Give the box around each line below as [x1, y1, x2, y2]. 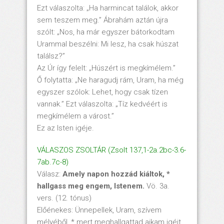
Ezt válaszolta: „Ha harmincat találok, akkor [37, 3, 178, 12]
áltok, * [145, 169, 170, 178]
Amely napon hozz [62, 169, 129, 178]
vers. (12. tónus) [37, 193, 91, 202]
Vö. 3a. [144, 181, 169, 190]
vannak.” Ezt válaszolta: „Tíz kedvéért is [37, 99, 167, 108]
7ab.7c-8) [37, 157, 68, 166]
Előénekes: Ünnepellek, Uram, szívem [37, 205, 161, 214]
